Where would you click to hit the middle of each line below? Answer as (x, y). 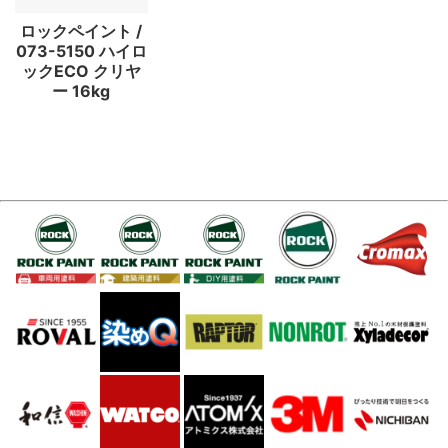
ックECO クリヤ (81, 70)
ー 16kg (81, 90)
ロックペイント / (81, 30)
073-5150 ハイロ (81, 50)
